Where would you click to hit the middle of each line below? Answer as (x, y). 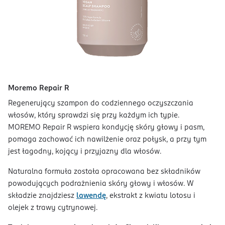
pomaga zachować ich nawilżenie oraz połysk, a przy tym (107, 139)
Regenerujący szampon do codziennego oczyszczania (101, 103)
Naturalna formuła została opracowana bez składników (104, 172)
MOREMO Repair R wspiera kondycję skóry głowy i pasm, (106, 127)
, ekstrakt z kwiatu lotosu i (151, 196)
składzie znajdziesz (42, 196)
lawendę (91, 196)
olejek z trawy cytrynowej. (53, 208)
